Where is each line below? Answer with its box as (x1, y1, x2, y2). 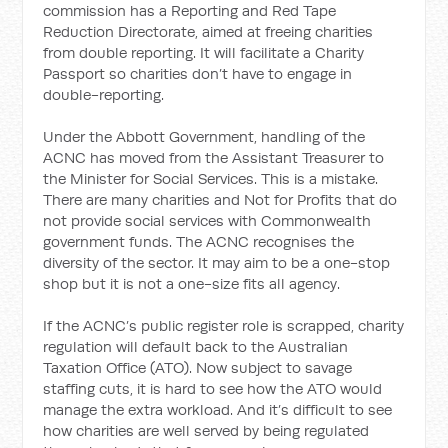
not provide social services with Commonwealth (43, 211, 372, 230)
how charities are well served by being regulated (43, 421, 370, 440)
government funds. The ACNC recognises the (43, 232, 355, 251)
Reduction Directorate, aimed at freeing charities (43, 22, 374, 41)
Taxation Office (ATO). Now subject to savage (43, 358, 353, 377)
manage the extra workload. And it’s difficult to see (43, 400, 393, 419)
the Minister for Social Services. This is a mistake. (43, 169, 379, 188)
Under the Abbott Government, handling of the (43, 127, 366, 146)
